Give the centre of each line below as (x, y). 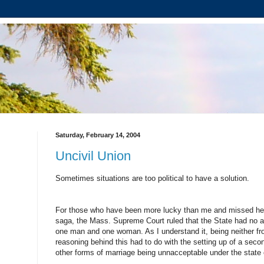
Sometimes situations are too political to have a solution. (152, 178)
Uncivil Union (93, 156)
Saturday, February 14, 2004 (98, 135)
